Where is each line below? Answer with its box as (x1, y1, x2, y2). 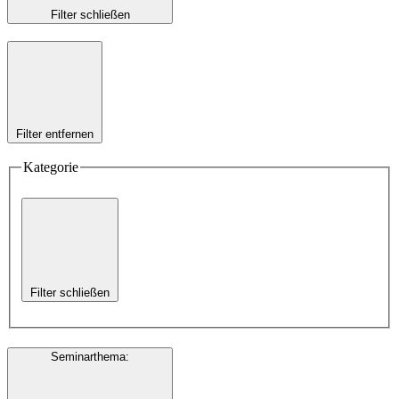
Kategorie (23, 159, 78, 175)
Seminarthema (51, 350, 126, 364)
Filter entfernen (16, 126, 94, 141)
